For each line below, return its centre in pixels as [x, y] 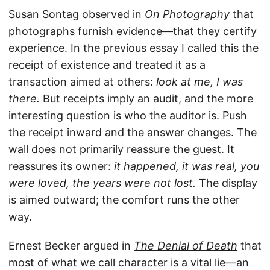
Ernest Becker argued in [71, 246]
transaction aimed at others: [82, 82]
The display [227, 183]
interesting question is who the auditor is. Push [128, 116]
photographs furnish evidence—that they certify [133, 31]
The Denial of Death [186, 246]
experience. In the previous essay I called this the [133, 48]
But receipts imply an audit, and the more [146, 99]
